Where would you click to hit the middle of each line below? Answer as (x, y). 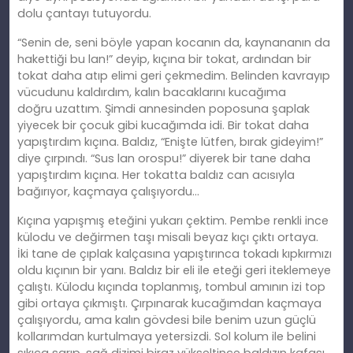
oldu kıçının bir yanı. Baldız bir (100, 271)
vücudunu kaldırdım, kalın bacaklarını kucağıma (152, 93)
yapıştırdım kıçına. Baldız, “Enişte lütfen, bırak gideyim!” (170, 142)
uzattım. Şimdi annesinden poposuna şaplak (181, 109)
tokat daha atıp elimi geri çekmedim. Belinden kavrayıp (174, 76)
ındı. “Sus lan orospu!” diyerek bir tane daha (188, 159)
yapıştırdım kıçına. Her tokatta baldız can (135, 175)
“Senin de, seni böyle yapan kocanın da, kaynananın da (174, 43)
